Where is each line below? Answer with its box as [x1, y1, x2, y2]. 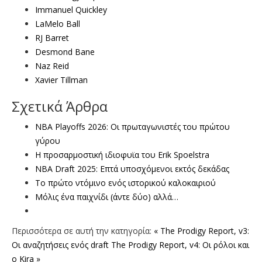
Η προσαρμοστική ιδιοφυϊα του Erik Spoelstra [35, 149, 209, 160]
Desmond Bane [35, 46, 95, 57]
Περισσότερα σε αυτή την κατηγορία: [12, 225, 151, 236]
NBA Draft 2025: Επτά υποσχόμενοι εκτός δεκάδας [35, 163, 229, 174]
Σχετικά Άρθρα [12, 96, 108, 116]
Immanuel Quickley [35, 4, 107, 15]
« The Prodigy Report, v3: [154, 225, 249, 236]
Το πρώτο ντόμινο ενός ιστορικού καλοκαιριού [35, 177, 216, 188]
